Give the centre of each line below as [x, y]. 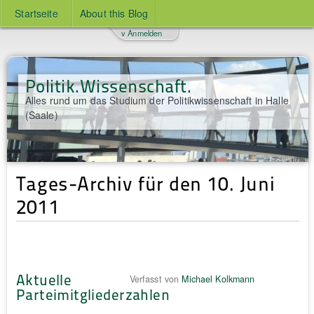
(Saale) [41, 115]
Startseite [36, 13]
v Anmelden [142, 33]
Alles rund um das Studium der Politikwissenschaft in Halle [157, 100]
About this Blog [114, 13]
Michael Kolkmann [218, 279]
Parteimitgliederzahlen [93, 294]
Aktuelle [44, 279]
